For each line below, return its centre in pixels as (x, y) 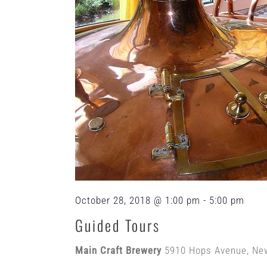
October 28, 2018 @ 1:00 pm (138, 200)
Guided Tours (118, 225)
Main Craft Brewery (120, 250)
